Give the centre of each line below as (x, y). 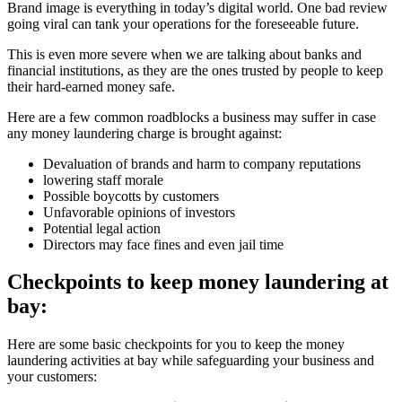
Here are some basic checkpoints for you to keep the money (176, 345)
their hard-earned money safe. (91, 86)
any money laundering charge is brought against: (144, 133)
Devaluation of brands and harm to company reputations (202, 163)
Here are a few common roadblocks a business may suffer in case (192, 117)
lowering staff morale (103, 179)
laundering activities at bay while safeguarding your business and (191, 361)
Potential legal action (102, 228)
